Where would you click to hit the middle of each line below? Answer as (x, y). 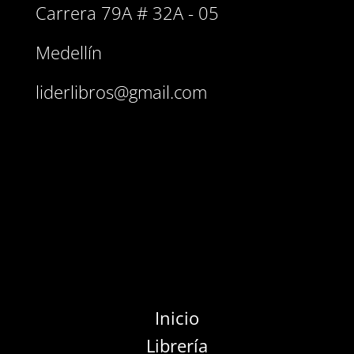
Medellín (68, 53)
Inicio (177, 318)
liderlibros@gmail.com (121, 92)
